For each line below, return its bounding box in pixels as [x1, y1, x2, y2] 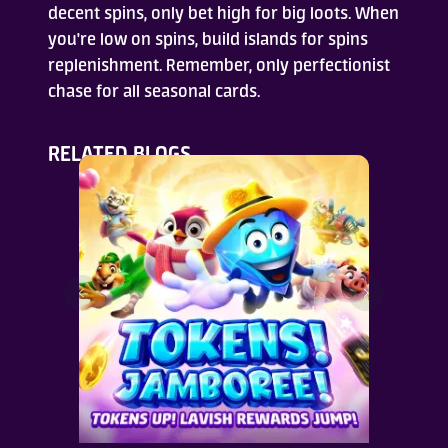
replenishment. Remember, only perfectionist [47, 54, 390, 76]
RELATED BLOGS [47, 140, 191, 167]
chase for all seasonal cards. [47, 80, 260, 102]
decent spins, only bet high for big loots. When [47, 2, 399, 24]
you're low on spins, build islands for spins [47, 28, 368, 50]
